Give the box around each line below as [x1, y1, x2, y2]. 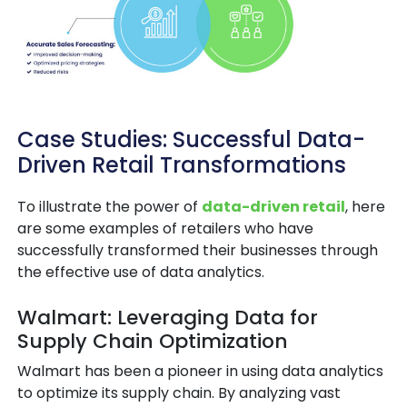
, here [345, 195, 385, 217]
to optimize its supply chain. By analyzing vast [17, 382, 341, 403]
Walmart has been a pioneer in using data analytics [17, 360, 383, 382]
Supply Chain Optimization [17, 326, 288, 355]
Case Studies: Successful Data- [17, 124, 365, 154]
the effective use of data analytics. [17, 261, 264, 283]
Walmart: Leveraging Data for [17, 303, 318, 332]
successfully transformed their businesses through [17, 239, 378, 261]
